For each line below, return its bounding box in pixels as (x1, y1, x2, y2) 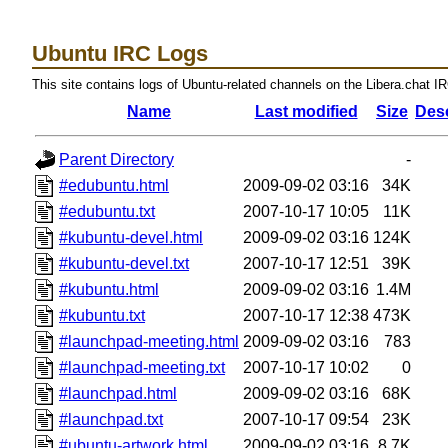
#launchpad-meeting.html (59, 332, 240, 350)
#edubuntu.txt (59, 202, 156, 220)
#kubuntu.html (59, 280, 160, 298)
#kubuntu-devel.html (59, 228, 204, 246)
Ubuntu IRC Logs (32, 40, 209, 66)
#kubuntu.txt (59, 306, 146, 324)
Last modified (254, 102, 358, 120)
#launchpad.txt (59, 410, 164, 428)
